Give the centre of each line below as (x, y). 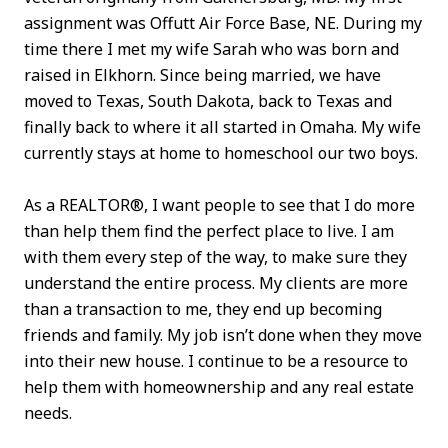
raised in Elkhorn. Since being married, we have (202, 74)
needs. (48, 413)
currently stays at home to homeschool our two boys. (221, 152)
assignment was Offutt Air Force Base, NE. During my (223, 22)
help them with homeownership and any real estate (219, 387)
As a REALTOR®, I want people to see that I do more (219, 205)
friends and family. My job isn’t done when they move (223, 335)
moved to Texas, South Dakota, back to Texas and (208, 100)
